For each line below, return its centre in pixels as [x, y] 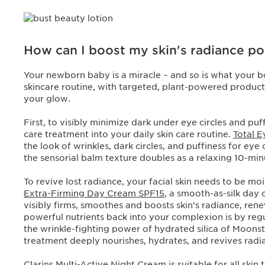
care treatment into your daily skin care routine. [128, 134]
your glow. [47, 99]
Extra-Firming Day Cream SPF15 [94, 193]
